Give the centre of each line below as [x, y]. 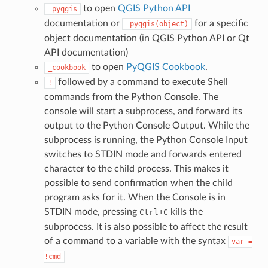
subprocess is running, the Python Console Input [146, 140]
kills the [185, 211]
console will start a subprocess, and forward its [143, 111]
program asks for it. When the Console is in [135, 197]
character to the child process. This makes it [136, 168]
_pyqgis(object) [157, 24]
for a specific [220, 23]
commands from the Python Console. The [131, 97]
